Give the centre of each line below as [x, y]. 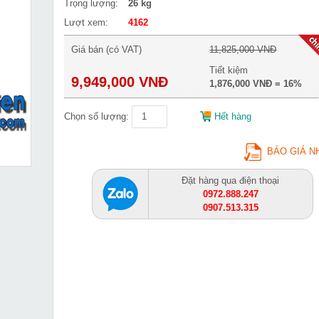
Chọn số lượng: [96, 116]
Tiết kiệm [229, 70]
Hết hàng [233, 116]
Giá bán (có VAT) [106, 49]
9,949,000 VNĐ [120, 82]
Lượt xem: [86, 22]
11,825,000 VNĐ [243, 49]
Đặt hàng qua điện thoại [231, 181]
